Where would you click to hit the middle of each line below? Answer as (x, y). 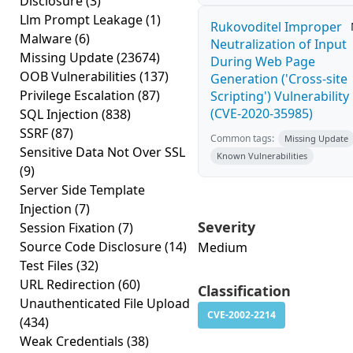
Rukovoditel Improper (276, 27)
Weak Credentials (73, 341)
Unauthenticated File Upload (105, 303)
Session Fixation (69, 228)
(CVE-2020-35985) (262, 113)
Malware (47, 39)
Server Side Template (82, 190)
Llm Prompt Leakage (83, 20)
